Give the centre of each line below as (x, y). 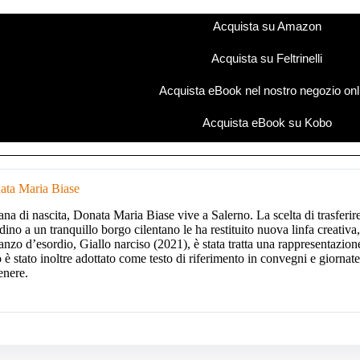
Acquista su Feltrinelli (267, 59)
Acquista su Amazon (267, 27)
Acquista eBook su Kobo (267, 123)
